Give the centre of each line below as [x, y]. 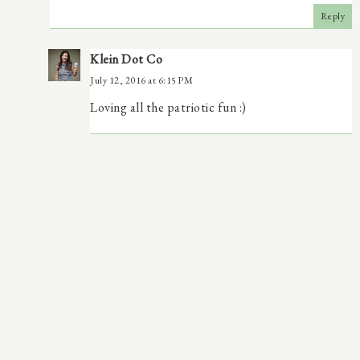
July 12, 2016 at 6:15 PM [141, 80]
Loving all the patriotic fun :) [168, 107]
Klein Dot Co [126, 59]
